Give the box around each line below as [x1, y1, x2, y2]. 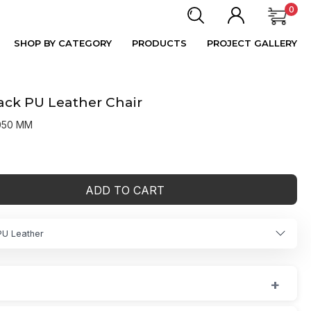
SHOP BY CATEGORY [14, 37, 112, 49]
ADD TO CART [85, 183, 165, 197]
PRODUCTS [132, 37, 187, 49]
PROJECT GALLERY [207, 37, 297, 49]
